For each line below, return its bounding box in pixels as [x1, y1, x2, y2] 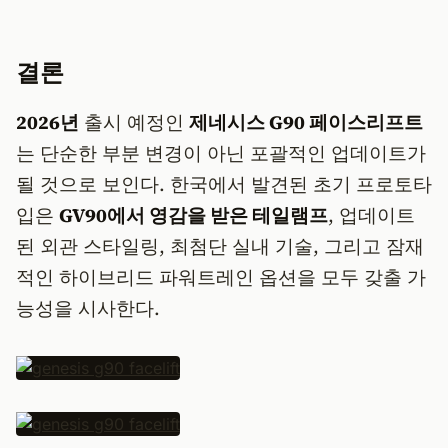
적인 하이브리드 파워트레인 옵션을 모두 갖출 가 [16, 264, 426, 290]
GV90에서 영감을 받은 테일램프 [59, 202, 328, 228]
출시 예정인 [79, 109, 189, 135]
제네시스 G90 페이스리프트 [189, 109, 423, 135]
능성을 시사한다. [16, 295, 160, 321]
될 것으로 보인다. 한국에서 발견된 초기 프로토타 [16, 171, 432, 197]
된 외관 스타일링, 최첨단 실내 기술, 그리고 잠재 [16, 233, 424, 259]
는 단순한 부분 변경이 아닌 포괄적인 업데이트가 [16, 140, 426, 166]
